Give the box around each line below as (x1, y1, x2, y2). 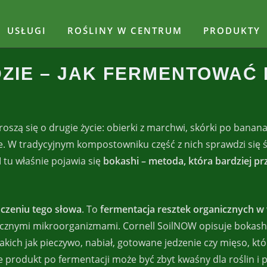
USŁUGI (7, 24, 46, 36)
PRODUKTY (203, 24, 260, 36)
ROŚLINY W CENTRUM (67, 24, 182, 36)
